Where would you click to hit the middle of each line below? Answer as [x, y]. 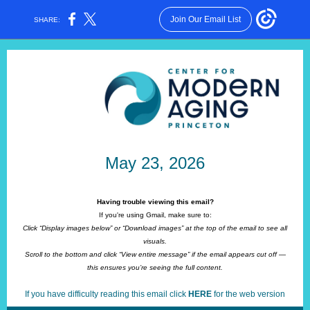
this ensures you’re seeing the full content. [155, 267]
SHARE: [47, 19]
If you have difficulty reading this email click [107, 294]
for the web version [248, 294]
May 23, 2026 [155, 163]
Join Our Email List [205, 19]
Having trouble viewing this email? [155, 202]
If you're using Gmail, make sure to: [155, 215]
